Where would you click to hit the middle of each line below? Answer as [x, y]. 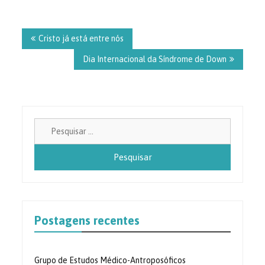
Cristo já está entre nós [81, 39]
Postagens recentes [87, 221]
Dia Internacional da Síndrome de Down [154, 59]
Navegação [52, 24]
